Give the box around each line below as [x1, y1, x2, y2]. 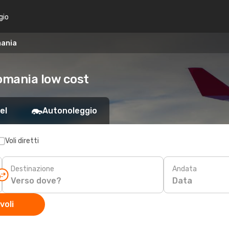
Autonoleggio [42, 106, 97, 116]
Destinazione [11, 164, 54, 173]
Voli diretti [5, 136, 39, 145]
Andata [172, 164, 197, 173]
